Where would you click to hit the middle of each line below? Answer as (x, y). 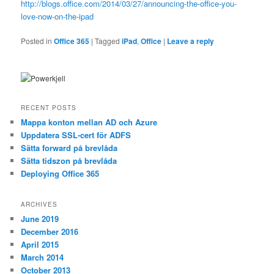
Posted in (37, 40)
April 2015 (40, 244)
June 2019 (40, 218)
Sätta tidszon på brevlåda (69, 161)
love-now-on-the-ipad (57, 16)
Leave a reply (191, 41)
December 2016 (50, 231)
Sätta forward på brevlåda (69, 148)
